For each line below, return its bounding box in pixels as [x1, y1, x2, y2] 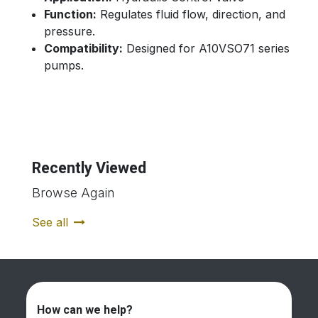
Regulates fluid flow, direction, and [97, 7, 285, 22]
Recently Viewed [32, 159, 146, 177]
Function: [44, 7, 97, 22]
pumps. [44, 58, 84, 73]
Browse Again [32, 185, 115, 201]
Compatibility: [44, 41, 123, 56]
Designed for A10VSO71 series [123, 41, 290, 56]
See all [32, 215, 68, 230]
